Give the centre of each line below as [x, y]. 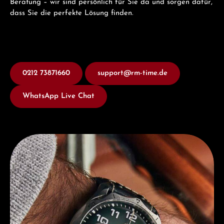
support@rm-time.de [132, 73]
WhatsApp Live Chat [58, 96]
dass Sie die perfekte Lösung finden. [73, 13]
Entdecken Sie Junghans [50, 139]
